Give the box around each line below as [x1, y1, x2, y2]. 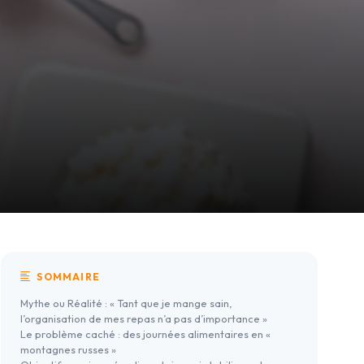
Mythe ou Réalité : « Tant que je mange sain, [20, 297, 232, 310]
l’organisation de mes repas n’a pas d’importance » [20, 312, 267, 326]
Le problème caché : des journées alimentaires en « [20, 327, 271, 341]
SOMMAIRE [34, 271, 101, 284]
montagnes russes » [20, 343, 116, 357]
